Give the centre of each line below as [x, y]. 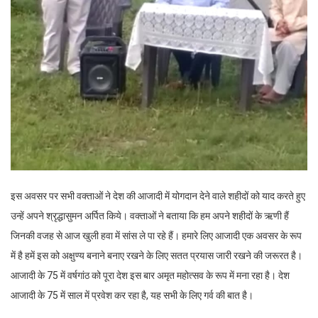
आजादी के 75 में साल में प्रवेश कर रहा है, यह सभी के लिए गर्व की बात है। [132, 295]
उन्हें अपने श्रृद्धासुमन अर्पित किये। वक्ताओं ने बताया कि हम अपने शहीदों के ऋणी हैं [150, 215]
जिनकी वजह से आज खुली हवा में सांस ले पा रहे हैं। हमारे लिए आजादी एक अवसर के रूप [156, 235]
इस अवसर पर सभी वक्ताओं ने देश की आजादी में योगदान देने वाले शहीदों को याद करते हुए [158, 196]
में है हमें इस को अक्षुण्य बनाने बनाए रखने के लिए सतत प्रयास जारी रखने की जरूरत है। [157, 255]
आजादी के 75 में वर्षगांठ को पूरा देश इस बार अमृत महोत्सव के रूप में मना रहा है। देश [150, 275]
